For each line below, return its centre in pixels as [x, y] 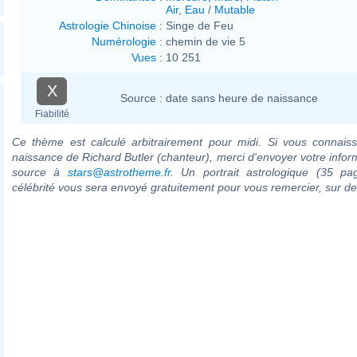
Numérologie [124, 41]
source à [40, 172]
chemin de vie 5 [206, 41]
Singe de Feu [200, 25]
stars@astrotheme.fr [119, 172]
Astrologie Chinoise [108, 25]
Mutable [235, 9]
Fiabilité [52, 114]
